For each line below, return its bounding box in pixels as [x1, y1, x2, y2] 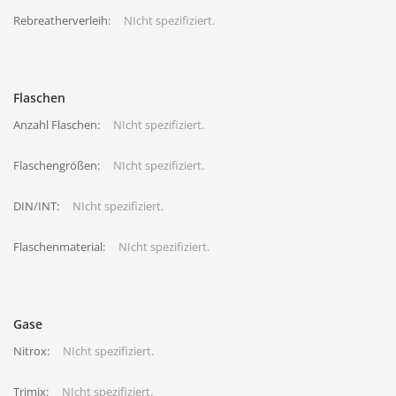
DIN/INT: [13, 198, 59, 214]
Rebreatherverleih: [13, 12, 110, 28]
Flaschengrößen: [13, 157, 100, 173]
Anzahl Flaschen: [13, 117, 100, 133]
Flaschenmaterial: [13, 239, 105, 255]
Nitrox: [13, 343, 49, 359]
